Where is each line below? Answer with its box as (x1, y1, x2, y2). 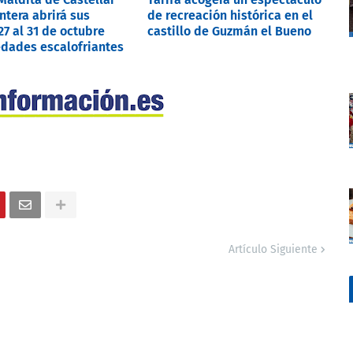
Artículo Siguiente (229, 242, 318, 256)
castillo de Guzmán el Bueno (147, 23, 311, 39)
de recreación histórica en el (147, 7, 313, 23)
